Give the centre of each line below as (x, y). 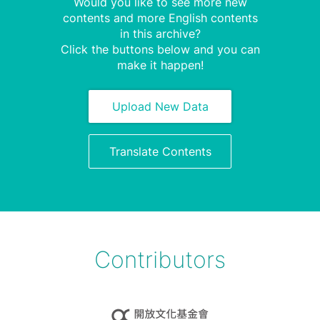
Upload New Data (160, 106)
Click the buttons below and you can (160, 49)
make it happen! (160, 65)
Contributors (160, 260)
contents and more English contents (160, 18)
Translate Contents (160, 151)
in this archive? (160, 34)
